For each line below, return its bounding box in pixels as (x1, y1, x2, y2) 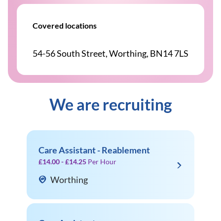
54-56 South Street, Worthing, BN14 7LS (33, 48, 188, 59)
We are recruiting (49, 95, 172, 114)
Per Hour (88, 157, 116, 166)
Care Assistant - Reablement (38, 145, 150, 155)
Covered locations (33, 21, 97, 30)
